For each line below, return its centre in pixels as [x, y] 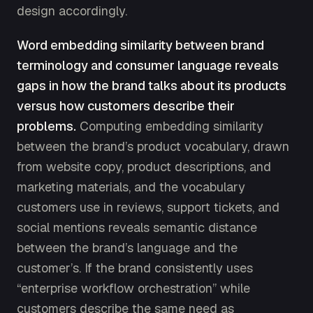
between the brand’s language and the [127, 247]
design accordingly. [72, 10]
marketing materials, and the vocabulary [131, 187]
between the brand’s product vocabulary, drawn [153, 146]
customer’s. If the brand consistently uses [135, 268]
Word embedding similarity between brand [140, 45]
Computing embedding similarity [170, 126]
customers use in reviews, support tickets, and [148, 207]
